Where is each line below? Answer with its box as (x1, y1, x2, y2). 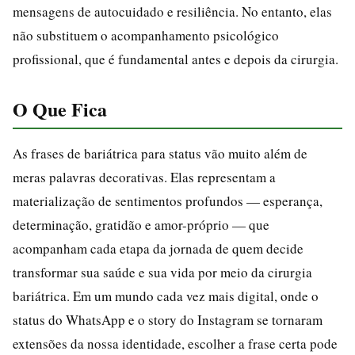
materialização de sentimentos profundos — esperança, (13, 191, 323, 210)
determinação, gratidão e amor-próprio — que (13, 215, 269, 234)
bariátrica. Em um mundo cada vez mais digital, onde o (13, 286, 319, 305)
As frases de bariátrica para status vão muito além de (13, 143, 307, 162)
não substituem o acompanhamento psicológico (13, 25, 279, 44)
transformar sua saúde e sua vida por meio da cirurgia (13, 262, 312, 281)
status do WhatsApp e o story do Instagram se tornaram (13, 310, 323, 329)
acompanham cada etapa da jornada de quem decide (13, 239, 303, 258)
